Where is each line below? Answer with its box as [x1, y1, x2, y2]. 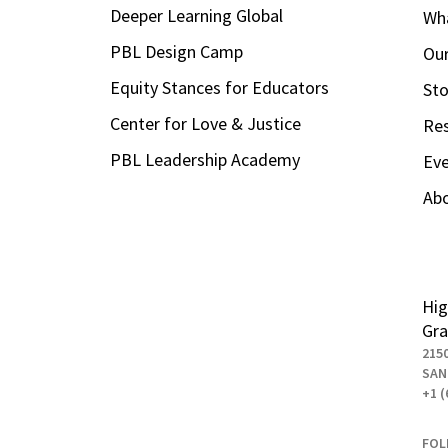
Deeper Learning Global [109, 4, 283, 27]
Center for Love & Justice [109, 112, 301, 135]
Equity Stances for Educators [109, 76, 329, 99]
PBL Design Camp [109, 40, 243, 63]
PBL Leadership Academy [109, 148, 300, 171]
